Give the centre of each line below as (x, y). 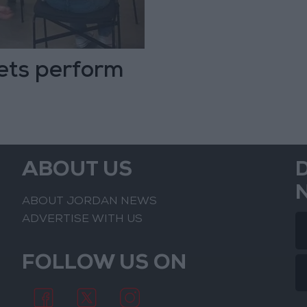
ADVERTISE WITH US (83, 219)
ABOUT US (77, 172)
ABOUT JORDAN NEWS (90, 202)
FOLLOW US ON (105, 264)
